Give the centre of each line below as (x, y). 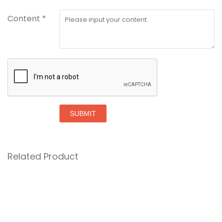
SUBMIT (83, 114)
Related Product (43, 157)
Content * (27, 19)
